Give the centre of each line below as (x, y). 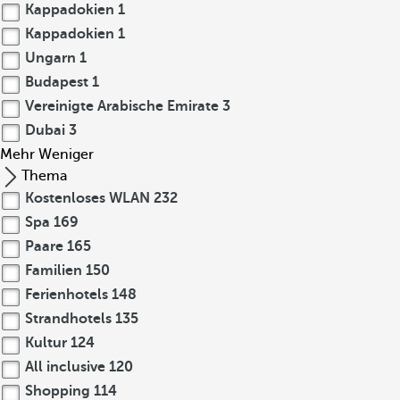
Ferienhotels (67, 295)
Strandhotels (68, 319)
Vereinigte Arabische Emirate (122, 106)
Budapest (57, 82)
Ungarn (50, 58)
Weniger (66, 154)
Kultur (46, 343)
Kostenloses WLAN (87, 198)
